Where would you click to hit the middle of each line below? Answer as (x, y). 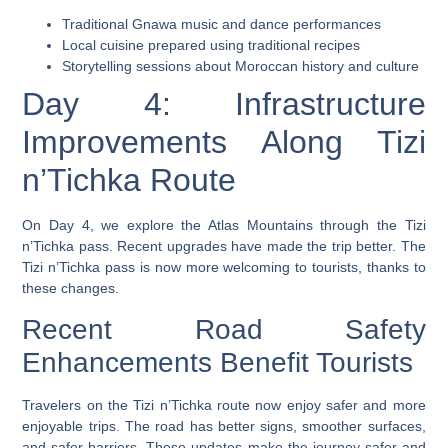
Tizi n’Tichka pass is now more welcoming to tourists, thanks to (224, 266)
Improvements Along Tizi (224, 141)
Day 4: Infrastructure (224, 103)
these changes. (71, 287)
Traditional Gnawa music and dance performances (222, 23)
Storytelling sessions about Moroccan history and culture (241, 65)
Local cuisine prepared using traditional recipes (211, 44)
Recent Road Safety (224, 330)
